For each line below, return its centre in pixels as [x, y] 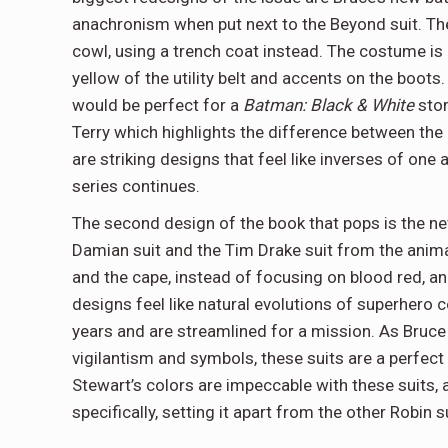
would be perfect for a [157, 105]
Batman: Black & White [328, 105]
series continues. [138, 186]
